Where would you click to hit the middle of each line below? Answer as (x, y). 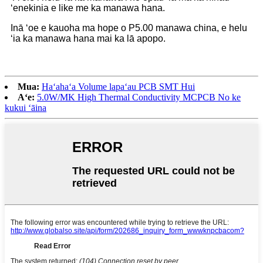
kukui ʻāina (26, 108)
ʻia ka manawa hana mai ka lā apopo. (88, 39)
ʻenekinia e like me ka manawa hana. (88, 8)
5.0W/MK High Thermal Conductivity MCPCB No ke (139, 97)
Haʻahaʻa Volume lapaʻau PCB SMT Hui (118, 87)
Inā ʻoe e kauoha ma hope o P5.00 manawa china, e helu (129, 28)
